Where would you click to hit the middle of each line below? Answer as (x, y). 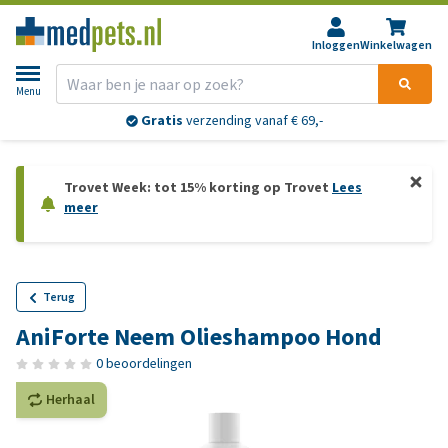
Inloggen (336, 45)
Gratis (161, 121)
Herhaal (70, 399)
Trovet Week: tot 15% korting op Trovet (198, 187)
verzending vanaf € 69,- (252, 121)
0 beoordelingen (144, 363)
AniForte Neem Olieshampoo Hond (199, 337)
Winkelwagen (396, 45)
